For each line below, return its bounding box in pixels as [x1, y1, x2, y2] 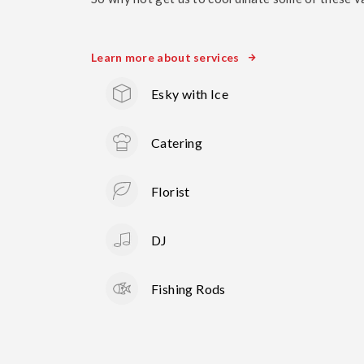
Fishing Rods [151, 280, 226, 297]
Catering [151, 134, 203, 150]
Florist [151, 183, 190, 199]
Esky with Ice [151, 85, 229, 102]
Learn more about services [91, 50, 240, 64]
